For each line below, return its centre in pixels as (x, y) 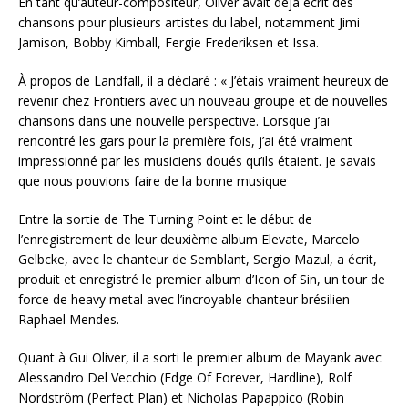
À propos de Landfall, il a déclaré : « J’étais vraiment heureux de (204, 81)
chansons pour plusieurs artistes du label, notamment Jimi (189, 23)
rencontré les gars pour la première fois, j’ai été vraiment (185, 141)
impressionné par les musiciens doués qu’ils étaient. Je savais (197, 161)
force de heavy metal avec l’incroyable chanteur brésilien (184, 300)
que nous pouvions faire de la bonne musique (153, 181)
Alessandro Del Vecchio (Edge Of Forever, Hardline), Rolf (185, 378)
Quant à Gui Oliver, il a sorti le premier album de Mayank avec (200, 358)
